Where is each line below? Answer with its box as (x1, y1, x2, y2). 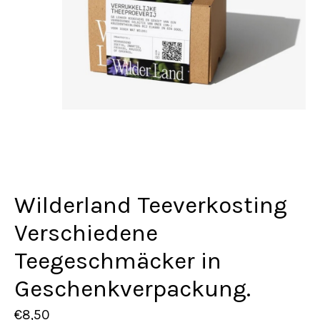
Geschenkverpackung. (14, 275, 251, 303)
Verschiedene (14, 219, 158, 247)
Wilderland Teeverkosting (14, 191, 287, 219)
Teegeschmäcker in (14, 247, 221, 275)
